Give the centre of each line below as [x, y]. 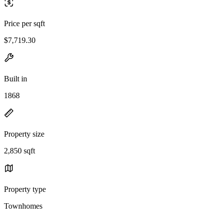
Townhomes [23, 206]
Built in [16, 78]
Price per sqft [24, 23]
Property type [25, 189]
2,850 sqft [19, 150]
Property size [24, 134]
